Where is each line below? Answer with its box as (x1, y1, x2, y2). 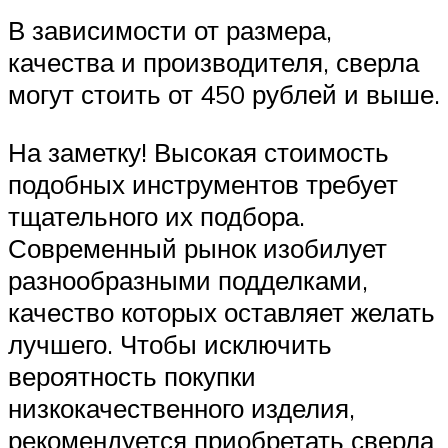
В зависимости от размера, (8, 14, 332, 47)
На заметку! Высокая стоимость (8, 135, 389, 168)
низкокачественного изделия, (8, 391, 355, 424)
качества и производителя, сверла (8, 46, 419, 79)
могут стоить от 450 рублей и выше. (8, 78, 440, 111)
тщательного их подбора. (8, 199, 305, 232)
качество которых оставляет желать (8, 295, 435, 328)
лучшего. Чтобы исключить (8, 327, 332, 360)
